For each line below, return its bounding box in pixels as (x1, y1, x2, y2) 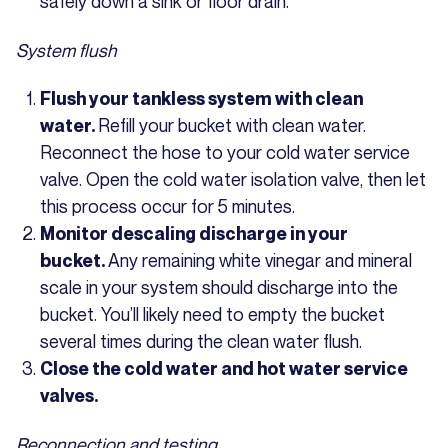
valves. (40, 384, 98, 406)
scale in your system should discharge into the (40, 275, 398, 298)
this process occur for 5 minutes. (40, 194, 295, 217)
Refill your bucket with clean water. (98, 113, 366, 136)
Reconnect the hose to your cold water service (40, 140, 410, 163)
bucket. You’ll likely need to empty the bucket (40, 302, 385, 325)
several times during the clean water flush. (40, 329, 362, 352)
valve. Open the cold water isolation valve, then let (40, 167, 426, 190)
